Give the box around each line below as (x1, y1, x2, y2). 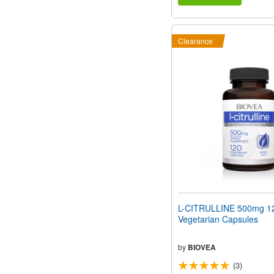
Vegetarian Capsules (178, 213, 258, 226)
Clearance (178, 35, 213, 46)
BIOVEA (188, 242, 216, 253)
